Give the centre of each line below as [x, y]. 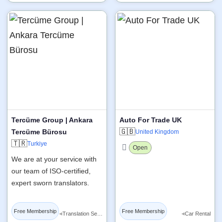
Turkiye [37, 143]
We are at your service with [54, 159]
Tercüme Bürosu [39, 132]
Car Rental [198, 214]
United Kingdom [157, 132]
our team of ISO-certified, [51, 171]
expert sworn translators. [50, 183]
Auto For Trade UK [151, 120]
